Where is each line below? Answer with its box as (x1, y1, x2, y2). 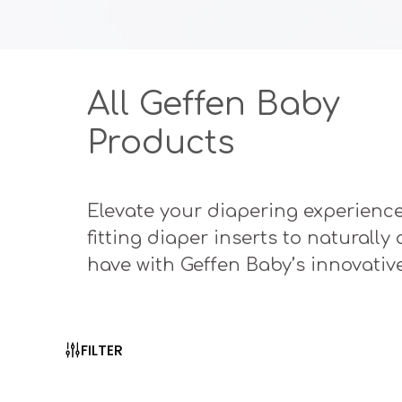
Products (87, 124, 235, 161)
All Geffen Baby (87, 85, 340, 122)
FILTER (81, 339, 123, 361)
